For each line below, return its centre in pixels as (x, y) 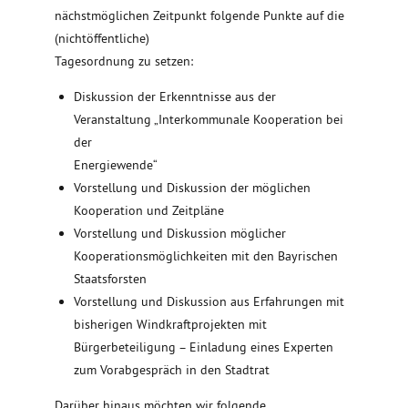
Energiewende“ (116, 165)
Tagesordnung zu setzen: (124, 61)
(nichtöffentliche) (102, 39)
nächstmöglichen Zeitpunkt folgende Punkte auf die (199, 16)
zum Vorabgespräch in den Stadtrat (172, 370)
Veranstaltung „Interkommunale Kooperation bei (209, 120)
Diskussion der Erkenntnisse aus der (175, 97)
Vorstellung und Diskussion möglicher (180, 234)
